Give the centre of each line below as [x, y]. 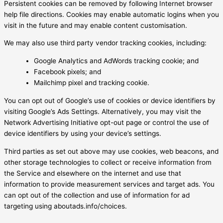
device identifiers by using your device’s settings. [83, 133]
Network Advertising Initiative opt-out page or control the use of [107, 122]
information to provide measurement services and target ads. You [109, 184]
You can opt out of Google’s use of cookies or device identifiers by [110, 100]
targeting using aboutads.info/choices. [65, 206]
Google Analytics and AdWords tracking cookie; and [116, 61]
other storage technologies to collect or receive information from [108, 162]
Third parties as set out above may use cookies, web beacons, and [111, 151]
